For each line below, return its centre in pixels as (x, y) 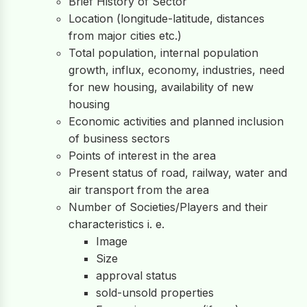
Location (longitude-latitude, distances (167, 19)
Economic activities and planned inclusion (176, 121)
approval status (136, 275)
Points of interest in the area (142, 156)
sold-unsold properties (155, 293)
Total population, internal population (163, 53)
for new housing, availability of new (161, 87)
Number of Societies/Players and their (168, 207)
